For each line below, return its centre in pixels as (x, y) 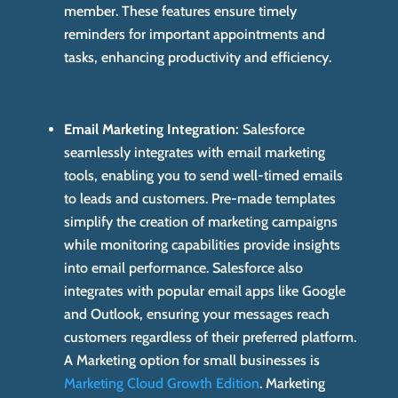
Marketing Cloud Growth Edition (162, 384)
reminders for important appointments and (195, 35)
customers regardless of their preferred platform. (211, 338)
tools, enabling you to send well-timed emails (204, 176)
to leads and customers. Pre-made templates (200, 199)
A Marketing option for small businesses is (192, 361)
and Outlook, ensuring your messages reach (197, 314)
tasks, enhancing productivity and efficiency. (198, 58)
